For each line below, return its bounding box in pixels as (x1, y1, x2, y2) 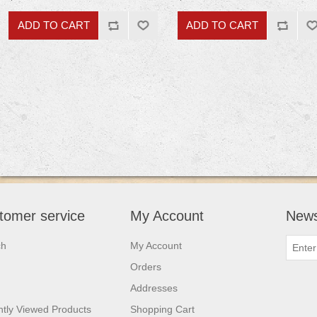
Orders (130, 260, 161, 272)
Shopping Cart (130, 303, 195, 315)
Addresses (130, 282, 178, 294)
